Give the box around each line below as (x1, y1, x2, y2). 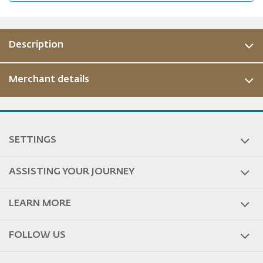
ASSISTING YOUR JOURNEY (9, 167, 134, 177)
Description (9, 41, 63, 50)
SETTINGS (9, 136, 56, 145)
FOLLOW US (9, 231, 66, 240)
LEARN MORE (9, 199, 71, 208)
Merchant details (9, 75, 89, 85)
